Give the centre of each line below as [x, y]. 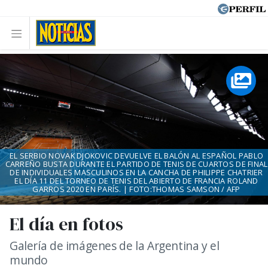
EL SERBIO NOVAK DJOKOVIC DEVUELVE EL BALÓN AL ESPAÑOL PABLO [136, 156]
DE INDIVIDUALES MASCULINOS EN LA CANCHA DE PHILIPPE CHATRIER [136, 172]
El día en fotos [66, 224]
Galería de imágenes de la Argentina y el [115, 246]
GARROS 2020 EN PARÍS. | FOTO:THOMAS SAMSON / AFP [136, 189]
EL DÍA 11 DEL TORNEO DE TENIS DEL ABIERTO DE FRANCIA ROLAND [136, 181]
